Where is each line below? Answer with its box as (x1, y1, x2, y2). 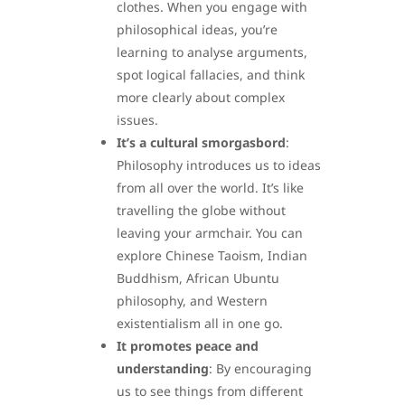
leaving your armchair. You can (117, 224, 303, 242)
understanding (117, 360, 209, 378)
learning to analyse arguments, (117, 43, 307, 61)
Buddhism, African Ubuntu (117, 269, 279, 287)
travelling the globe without (117, 202, 286, 220)
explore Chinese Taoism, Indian (117, 247, 307, 265)
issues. (117, 111, 158, 129)
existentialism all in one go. (117, 315, 283, 333)
